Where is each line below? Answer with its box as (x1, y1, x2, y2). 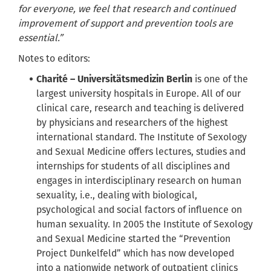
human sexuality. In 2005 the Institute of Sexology (36, 218, 253, 230)
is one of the (192, 73, 248, 85)
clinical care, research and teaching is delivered (36, 102, 244, 114)
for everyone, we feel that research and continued (18, 3, 235, 15)
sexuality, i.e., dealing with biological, (36, 189, 197, 201)
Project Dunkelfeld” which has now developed (36, 247, 234, 260)
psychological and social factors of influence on (36, 204, 242, 216)
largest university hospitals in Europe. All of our (36, 88, 241, 100)
